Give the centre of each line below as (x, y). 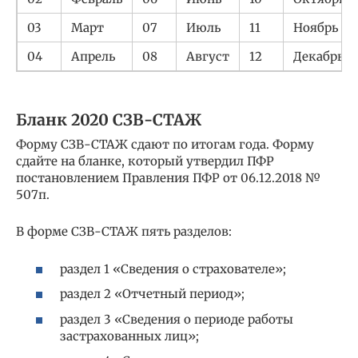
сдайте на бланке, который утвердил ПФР (145, 161)
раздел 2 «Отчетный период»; (152, 294)
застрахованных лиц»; (129, 336)
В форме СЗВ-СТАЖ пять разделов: (124, 232)
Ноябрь (316, 28)
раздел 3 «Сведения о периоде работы (177, 319)
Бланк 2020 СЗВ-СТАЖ (109, 119)
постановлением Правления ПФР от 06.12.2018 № (169, 178)
